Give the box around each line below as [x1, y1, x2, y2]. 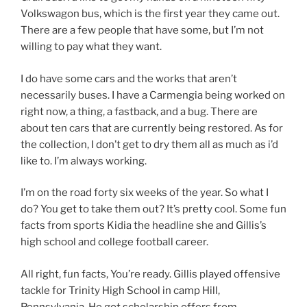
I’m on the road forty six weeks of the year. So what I [21, 186, 269, 199]
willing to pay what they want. [21, 40, 162, 53]
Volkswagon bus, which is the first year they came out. [21, 8, 280, 21]
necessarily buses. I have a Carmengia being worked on [21, 88, 285, 101]
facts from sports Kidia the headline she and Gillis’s [21, 219, 267, 232]
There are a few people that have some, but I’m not [21, 24, 264, 37]
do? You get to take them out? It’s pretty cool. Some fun [21, 203, 286, 216]
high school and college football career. [21, 236, 208, 249]
